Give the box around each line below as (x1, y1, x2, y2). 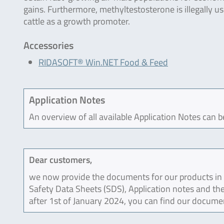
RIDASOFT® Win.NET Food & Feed (38, 55, 168, 69)
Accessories (23, 37, 73, 53)
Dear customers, (29, 153, 92, 166)
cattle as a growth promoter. (23, 14, 130, 28)
